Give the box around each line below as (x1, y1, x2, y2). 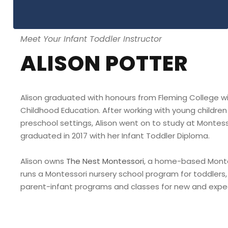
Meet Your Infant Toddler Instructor (20, 33, 162, 45)
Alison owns (20, 155, 66, 166)
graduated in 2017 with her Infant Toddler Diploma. (20, 130, 212, 141)
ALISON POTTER (20, 48, 188, 78)
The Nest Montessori (66, 155, 144, 166)
